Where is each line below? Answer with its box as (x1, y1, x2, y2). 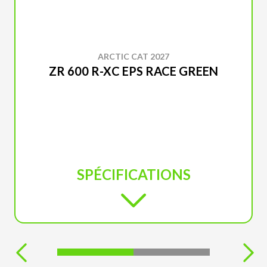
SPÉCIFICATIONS (76, 166, 191, 183)
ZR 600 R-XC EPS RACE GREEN (48, 64, 219, 78)
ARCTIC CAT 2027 (98, 51, 169, 61)
